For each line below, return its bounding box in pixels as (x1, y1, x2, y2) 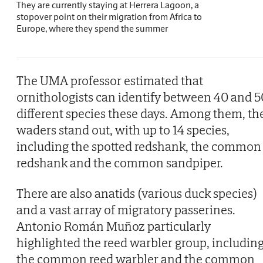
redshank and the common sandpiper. (16, 154, 223, 171)
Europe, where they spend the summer (16, 22, 168, 34)
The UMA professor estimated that (16, 72, 203, 89)
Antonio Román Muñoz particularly (16, 217, 211, 234)
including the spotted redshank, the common (16, 137, 261, 154)
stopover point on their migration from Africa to (16, 10, 202, 22)
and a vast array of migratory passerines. (16, 201, 235, 218)
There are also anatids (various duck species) (16, 184, 257, 201)
